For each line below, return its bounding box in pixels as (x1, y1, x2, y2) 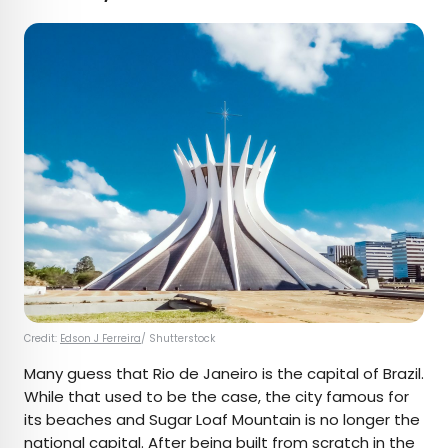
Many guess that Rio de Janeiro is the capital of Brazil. (24, 363, 424, 385)
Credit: (24, 331, 60, 347)
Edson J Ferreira (60, 331, 141, 347)
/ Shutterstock (141, 331, 218, 347)
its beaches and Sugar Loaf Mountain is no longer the (24, 409, 420, 431)
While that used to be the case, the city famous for (24, 386, 409, 408)
